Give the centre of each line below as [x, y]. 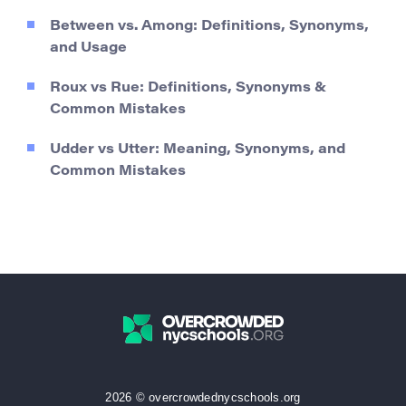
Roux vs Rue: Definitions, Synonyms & [188, 88]
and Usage [88, 48]
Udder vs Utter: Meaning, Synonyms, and [198, 150]
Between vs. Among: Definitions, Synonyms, [209, 26]
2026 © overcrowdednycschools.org [203, 397]
